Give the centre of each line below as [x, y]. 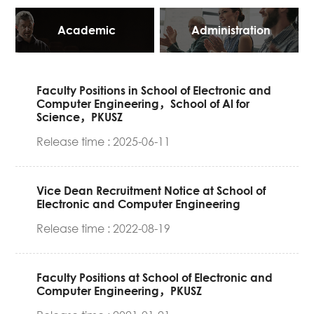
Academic [87, 30]
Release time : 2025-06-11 [104, 142]
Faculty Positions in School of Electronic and [154, 90]
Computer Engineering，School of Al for [143, 104]
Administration [231, 30]
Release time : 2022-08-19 [104, 228]
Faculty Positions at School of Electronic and [155, 278]
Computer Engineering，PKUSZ [120, 291]
